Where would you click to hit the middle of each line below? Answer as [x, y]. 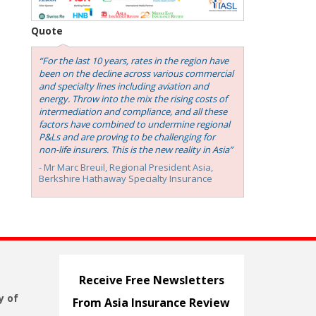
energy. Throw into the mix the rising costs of [133, 99]
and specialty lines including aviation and [124, 86]
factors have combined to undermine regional [134, 124]
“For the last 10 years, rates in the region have [134, 61]
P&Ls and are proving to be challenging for [127, 137]
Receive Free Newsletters [151, 280]
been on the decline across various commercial [136, 74]
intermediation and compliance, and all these [133, 112]
